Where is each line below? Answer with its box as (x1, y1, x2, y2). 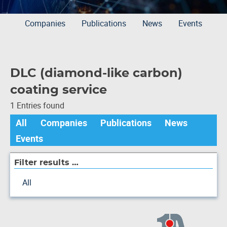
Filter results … (14, 159, 79, 167)
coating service (10, 84, 107, 96)
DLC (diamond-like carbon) (10, 67, 182, 80)
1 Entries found (10, 100, 64, 111)
